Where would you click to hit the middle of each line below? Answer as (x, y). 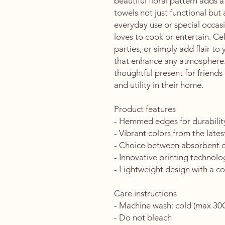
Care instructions (145, 193)
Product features (145, 109)
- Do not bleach (143, 217)
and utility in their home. (159, 85)
